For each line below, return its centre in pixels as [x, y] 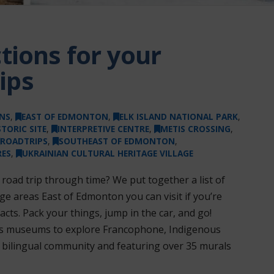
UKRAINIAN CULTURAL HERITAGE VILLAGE [107, 153]
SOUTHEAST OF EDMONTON [117, 141]
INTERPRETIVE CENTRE [103, 128]
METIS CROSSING [195, 128]
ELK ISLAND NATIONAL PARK [178, 116]
